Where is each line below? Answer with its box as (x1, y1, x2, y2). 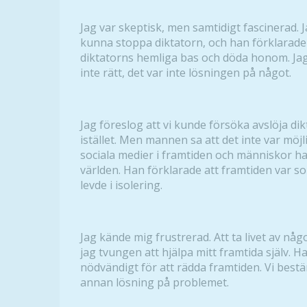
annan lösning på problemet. (80, 275, 229, 290)
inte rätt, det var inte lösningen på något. (80, 65, 291, 80)
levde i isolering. (80, 177, 162, 193)
